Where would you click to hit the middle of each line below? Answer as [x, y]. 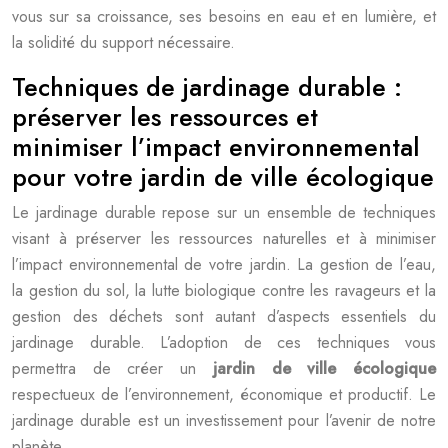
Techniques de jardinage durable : [207, 87]
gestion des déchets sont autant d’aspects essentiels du [224, 316]
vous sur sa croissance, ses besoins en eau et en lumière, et [224, 16]
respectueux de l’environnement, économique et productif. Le [224, 394]
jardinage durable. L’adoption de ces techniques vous [224, 342]
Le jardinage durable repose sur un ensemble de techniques [224, 212]
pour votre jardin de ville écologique [223, 177]
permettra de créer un [112, 368]
